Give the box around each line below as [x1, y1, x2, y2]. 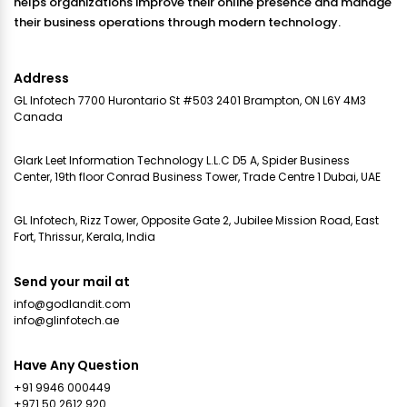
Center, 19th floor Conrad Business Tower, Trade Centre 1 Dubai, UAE [14, 169, 381, 185]
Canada [14, 109, 63, 125]
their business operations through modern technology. [14, 14, 341, 32]
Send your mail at [14, 273, 130, 292]
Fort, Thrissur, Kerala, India [14, 229, 155, 245]
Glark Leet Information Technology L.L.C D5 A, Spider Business [14, 153, 350, 169]
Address [14, 69, 69, 88]
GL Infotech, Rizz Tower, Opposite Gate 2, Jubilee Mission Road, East [14, 213, 379, 229]
